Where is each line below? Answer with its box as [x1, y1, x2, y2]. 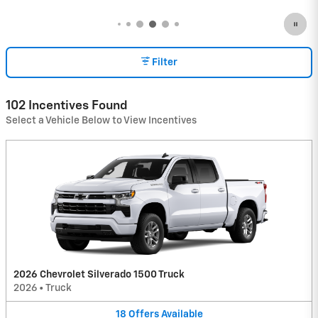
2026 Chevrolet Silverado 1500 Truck [13, 269, 185, 280]
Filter [152, 57, 177, 68]
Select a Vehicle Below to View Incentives [6, 115, 197, 126]
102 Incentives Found [6, 99, 128, 112]
